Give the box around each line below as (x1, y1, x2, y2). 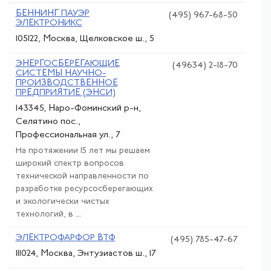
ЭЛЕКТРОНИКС (15, 18, 82, 28)
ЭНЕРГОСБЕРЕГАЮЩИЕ (15, 59, 120, 68)
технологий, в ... (15, 209, 81, 219)
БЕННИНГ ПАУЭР (15, 8, 90, 18)
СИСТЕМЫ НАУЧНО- (15, 68, 106, 78)
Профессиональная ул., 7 (15, 131, 120, 140)
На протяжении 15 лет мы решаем (15, 146, 150, 155)
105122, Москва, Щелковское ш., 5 (15, 34, 154, 44)
